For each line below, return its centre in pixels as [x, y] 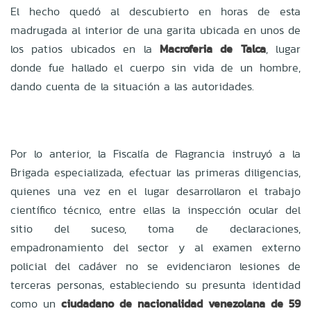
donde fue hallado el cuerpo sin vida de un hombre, [155, 67]
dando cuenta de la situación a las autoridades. [132, 86]
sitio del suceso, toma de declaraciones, [155, 228]
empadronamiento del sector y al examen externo [155, 247]
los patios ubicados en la [85, 49]
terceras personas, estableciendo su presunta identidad [155, 285]
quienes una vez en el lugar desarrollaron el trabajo [155, 191]
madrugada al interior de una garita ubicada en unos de [155, 30]
